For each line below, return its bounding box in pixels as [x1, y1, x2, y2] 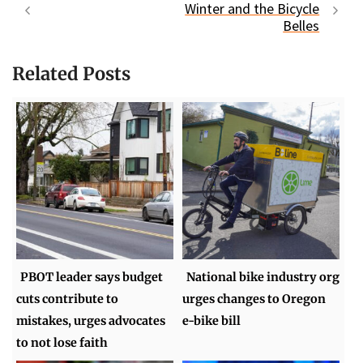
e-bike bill [182, 313, 241, 328]
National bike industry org [186, 269, 340, 284]
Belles [283, 16, 320, 36]
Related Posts [12, 62, 130, 86]
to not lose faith [16, 335, 109, 350]
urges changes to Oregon [182, 291, 327, 306]
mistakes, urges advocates [16, 313, 166, 328]
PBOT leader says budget [20, 269, 164, 284]
